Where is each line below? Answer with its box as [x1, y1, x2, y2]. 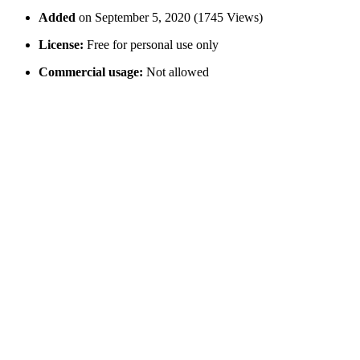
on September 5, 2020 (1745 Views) [79, 10, 263, 25]
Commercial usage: [39, 65, 143, 80]
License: [39, 38, 84, 52]
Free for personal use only [84, 38, 219, 52]
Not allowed [143, 65, 209, 80]
